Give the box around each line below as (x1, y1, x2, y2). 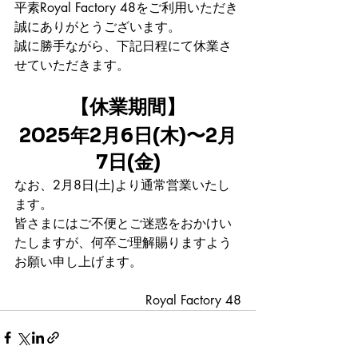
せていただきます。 (14, 57, 129, 74)
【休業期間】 (70, 95, 185, 119)
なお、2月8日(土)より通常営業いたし (14, 177, 230, 193)
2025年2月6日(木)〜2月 (19, 124, 237, 148)
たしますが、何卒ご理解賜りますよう (14, 234, 232, 251)
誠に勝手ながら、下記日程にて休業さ (14, 38, 232, 54)
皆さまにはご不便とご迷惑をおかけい (14, 215, 232, 232)
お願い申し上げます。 (14, 253, 142, 270)
